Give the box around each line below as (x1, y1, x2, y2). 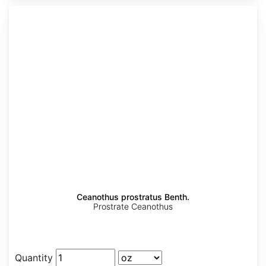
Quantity (15, 252, 53, 264)
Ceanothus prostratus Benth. (77, 192, 189, 202)
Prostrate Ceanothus (93, 201, 173, 212)
